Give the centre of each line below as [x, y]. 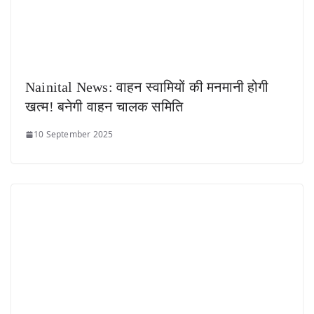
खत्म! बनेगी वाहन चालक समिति [104, 107]
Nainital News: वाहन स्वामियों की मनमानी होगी [147, 87]
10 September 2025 [74, 135]
